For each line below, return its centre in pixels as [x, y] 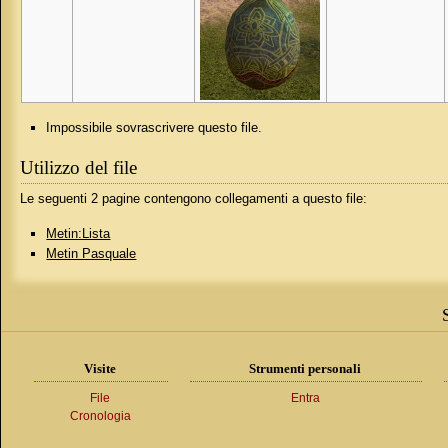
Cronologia [100, 415]
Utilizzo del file [79, 167]
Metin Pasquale [91, 253]
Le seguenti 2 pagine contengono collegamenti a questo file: [194, 199]
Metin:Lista [78, 233]
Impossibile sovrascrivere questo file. [154, 128]
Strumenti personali [305, 369]
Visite [100, 369]
